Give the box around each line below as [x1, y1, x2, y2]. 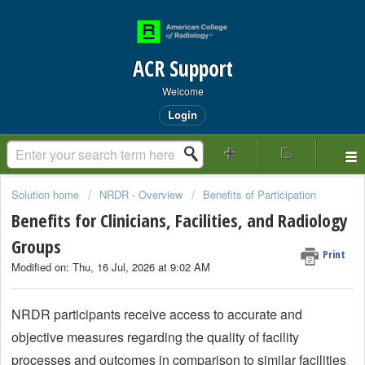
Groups [11, 234, 61, 259]
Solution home [11, 187, 82, 202]
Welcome [161, 84, 204, 98]
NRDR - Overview [99, 187, 182, 202]
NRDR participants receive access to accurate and [11, 304, 302, 323]
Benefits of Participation [203, 187, 316, 202]
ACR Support [132, 54, 233, 83]
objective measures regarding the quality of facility [11, 327, 299, 346]
